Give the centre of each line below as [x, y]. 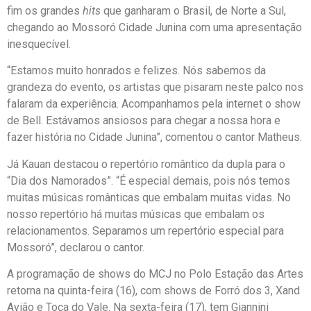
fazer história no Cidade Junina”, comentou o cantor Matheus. [154, 137]
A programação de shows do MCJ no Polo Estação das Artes [155, 274]
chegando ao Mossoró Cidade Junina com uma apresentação [154, 27]
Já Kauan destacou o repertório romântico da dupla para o [146, 164]
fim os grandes [45, 10]
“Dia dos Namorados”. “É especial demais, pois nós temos [149, 180]
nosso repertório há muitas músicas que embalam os [136, 214]
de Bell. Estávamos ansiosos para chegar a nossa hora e [144, 121]
